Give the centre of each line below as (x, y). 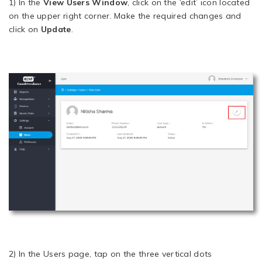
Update (56, 29)
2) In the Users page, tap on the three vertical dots (111, 254)
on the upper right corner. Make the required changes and (125, 15)
